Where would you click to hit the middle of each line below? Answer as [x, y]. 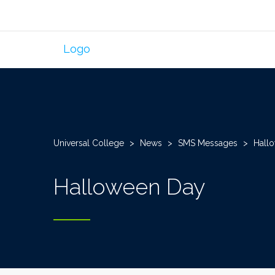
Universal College [89, 143]
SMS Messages [208, 143]
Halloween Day [129, 187]
